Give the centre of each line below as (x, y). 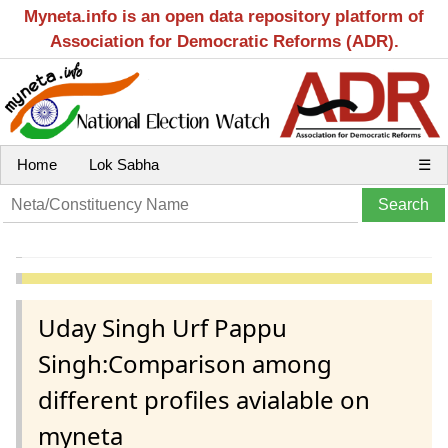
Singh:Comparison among (185, 363)
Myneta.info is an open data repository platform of (224, 16)
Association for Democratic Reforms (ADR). (224, 41)
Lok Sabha (124, 164)
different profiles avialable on (204, 399)
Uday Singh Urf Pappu (162, 327)
